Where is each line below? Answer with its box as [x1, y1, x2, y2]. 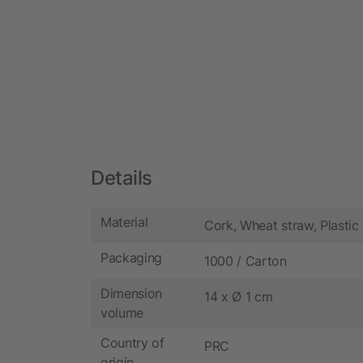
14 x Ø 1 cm [204, 288, 273, 305]
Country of [100, 335, 164, 352]
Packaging [100, 250, 163, 267]
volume [100, 305, 144, 322]
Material [100, 214, 148, 231]
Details [91, 165, 152, 190]
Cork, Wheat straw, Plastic [204, 216, 359, 233]
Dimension [100, 285, 163, 302]
